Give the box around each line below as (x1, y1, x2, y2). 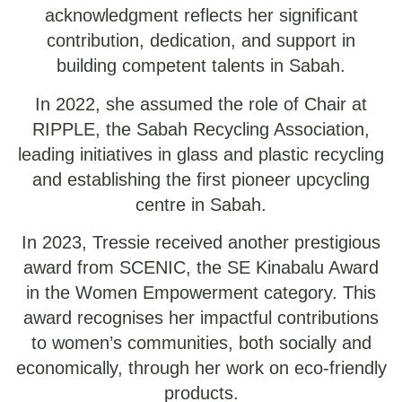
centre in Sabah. (135, 194, 267, 214)
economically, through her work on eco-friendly (15, 358, 387, 379)
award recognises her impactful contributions (23, 308, 379, 328)
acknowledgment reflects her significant (44, 5, 358, 26)
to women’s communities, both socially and (31, 333, 371, 354)
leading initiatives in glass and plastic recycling (18, 144, 384, 164)
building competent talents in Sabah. (57, 56, 345, 76)
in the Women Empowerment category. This (26, 283, 376, 303)
